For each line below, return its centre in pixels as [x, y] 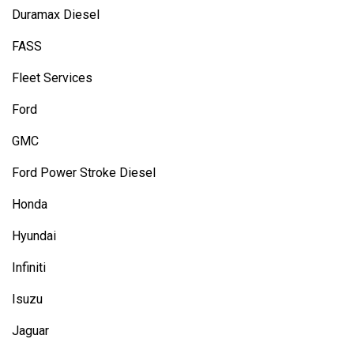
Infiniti [29, 267]
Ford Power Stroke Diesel [84, 173]
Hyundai [34, 236]
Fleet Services [52, 78]
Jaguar [30, 331]
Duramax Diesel [56, 15]
